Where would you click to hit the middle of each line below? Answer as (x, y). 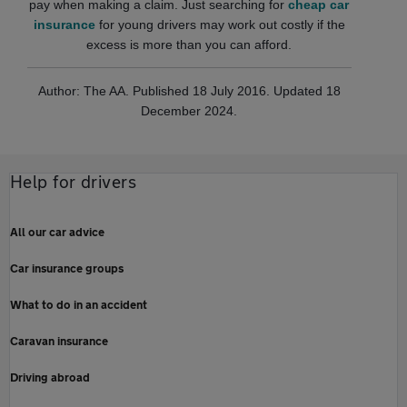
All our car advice (57, 232)
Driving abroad (50, 377)
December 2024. (189, 111)
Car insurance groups (67, 268)
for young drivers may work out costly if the (220, 25)
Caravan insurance (59, 341)
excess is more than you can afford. (189, 45)
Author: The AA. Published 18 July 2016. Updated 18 (189, 91)
